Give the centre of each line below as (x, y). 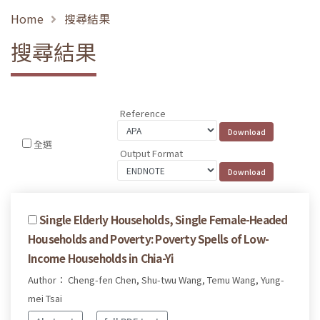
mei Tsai (45, 298)
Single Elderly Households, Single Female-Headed (164, 219)
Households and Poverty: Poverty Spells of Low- (149, 238)
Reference (143, 114)
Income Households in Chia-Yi (101, 257)
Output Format (152, 153)
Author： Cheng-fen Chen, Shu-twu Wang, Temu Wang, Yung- (156, 279)
